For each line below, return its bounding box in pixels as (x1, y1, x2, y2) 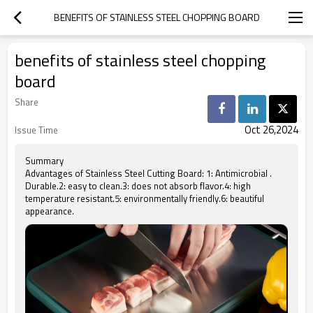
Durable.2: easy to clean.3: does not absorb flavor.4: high (25, 179, 251, 193)
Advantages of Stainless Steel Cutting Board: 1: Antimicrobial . (25, 166, 272, 180)
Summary (25, 154, 64, 168)
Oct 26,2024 (245, 122, 298, 138)
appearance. (25, 204, 74, 218)
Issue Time (15, 123, 58, 137)
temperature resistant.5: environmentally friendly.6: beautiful (25, 191, 264, 205)
